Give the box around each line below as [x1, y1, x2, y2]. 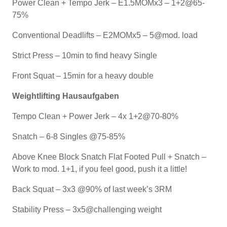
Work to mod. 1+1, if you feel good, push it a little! [12, 164, 187, 173]
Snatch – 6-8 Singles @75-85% [12, 132, 125, 141]
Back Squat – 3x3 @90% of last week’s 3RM [12, 184, 174, 194]
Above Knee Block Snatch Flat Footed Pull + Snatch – [12, 152, 206, 161]
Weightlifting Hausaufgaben [12, 91, 119, 100]
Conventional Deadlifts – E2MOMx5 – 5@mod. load [12, 30, 198, 40]
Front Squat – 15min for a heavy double [12, 71, 154, 80]
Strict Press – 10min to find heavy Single [12, 51, 157, 60]
